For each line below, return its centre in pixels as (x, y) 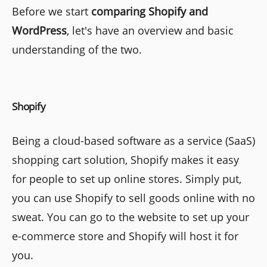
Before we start (52, 11)
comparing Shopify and (150, 11)
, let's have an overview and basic (150, 30)
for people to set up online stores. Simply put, (127, 178)
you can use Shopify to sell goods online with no (133, 198)
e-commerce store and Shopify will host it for (125, 236)
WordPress (39, 30)
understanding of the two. (77, 49)
